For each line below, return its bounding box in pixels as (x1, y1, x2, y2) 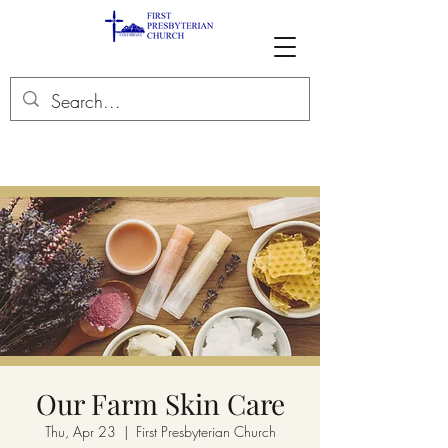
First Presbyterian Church (135, 422, 276, 441)
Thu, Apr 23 (44, 422, 116, 441)
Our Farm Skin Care (35, 385, 285, 422)
